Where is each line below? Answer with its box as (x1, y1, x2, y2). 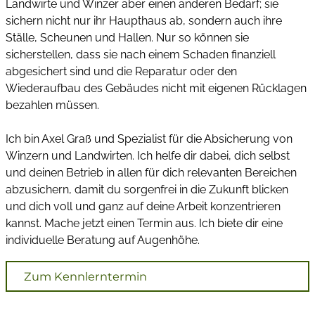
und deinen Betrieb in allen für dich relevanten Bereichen (6, 166, 297, 180)
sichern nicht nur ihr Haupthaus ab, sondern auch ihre (6, 14, 282, 28)
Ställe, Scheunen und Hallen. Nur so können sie (6, 31, 249, 45)
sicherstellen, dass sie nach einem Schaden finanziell (6, 48, 276, 62)
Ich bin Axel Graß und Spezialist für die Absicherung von (6, 132, 292, 146)
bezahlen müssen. (6, 98, 99, 112)
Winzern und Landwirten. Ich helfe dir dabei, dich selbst (6, 149, 290, 163)
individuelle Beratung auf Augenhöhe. (6, 233, 200, 247)
